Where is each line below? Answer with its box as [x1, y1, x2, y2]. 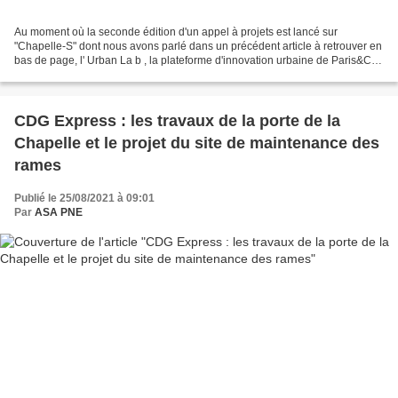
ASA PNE [35, 206, 83, 219]
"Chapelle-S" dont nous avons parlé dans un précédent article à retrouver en [14, 40, 382, 53]
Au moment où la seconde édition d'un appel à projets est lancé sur [14, 26, 338, 39]
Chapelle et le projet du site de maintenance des [14, 134, 379, 153]
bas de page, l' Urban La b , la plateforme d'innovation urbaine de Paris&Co [14, 54, 378, 68]
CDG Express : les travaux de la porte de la [14, 112, 340, 131]
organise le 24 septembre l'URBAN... [14, 68, 191, 82]
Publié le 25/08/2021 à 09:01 [14, 192, 155, 205]
